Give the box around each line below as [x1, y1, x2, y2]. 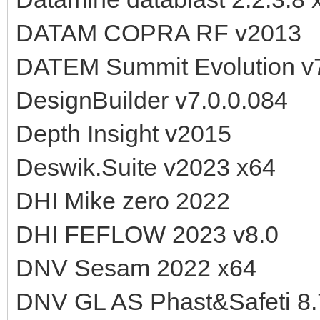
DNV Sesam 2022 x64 [16, 254, 256, 281]
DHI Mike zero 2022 [16, 186, 230, 214]
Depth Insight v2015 [16, 119, 231, 147]
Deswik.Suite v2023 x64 [16, 153, 276, 181]
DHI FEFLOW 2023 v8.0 [16, 220, 279, 248]
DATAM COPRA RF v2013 [16, 19, 301, 46]
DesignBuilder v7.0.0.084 [16, 86, 288, 114]
